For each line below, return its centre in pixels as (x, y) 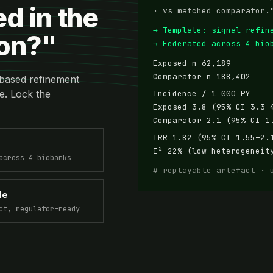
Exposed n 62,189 (192, 63)
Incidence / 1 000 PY (201, 93)
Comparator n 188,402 (201, 76)
